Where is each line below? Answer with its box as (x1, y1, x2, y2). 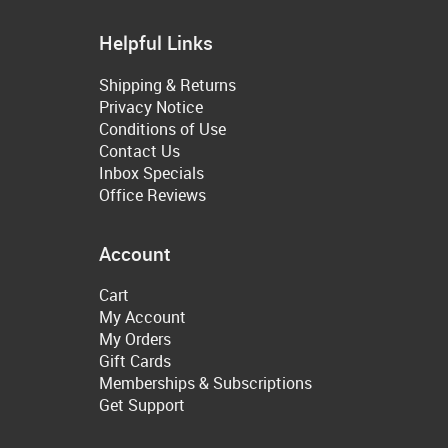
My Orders (99, 328, 171, 351)
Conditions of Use (99, 117, 226, 140)
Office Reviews (99, 183, 206, 206)
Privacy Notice (99, 95, 203, 118)
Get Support (99, 394, 185, 417)
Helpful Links (99, 30, 213, 56)
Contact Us (99, 139, 180, 162)
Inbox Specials (99, 161, 204, 184)
